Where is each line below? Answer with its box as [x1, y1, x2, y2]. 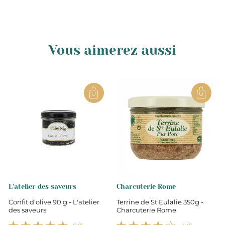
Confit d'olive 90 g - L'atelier [9, 197, 99, 206]
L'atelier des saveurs [9, 182, 76, 190]
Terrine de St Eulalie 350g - [116, 197, 203, 206]
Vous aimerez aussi [49, 43, 176, 58]
